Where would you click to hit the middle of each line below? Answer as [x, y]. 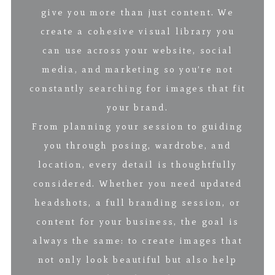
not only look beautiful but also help [137, 259]
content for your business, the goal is [137, 221]
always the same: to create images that [137, 240]
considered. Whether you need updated [137, 183]
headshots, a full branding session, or [137, 202]
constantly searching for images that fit [137, 88]
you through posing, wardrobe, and [137, 145]
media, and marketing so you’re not [137, 69]
